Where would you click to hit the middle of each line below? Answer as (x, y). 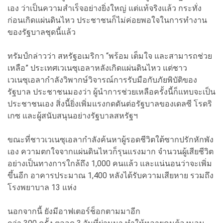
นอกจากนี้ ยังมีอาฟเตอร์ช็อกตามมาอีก (74, 211)
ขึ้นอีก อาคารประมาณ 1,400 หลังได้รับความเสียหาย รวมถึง (111, 175)
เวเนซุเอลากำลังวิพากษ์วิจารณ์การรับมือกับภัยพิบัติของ (102, 80)
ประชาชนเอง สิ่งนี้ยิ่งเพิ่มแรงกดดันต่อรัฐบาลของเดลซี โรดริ (110, 104)
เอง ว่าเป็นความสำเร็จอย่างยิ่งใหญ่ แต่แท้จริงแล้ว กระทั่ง (105, 8)
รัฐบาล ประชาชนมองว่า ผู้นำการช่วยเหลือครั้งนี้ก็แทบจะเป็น (111, 92)
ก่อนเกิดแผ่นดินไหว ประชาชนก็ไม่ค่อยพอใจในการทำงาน (107, 20)
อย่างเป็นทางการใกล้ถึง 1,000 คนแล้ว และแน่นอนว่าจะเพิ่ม (110, 163)
